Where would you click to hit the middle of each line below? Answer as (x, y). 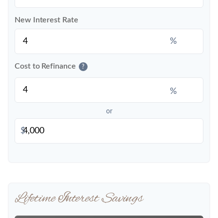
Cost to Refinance (45, 66)
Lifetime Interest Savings (79, 199)
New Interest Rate (46, 20)
